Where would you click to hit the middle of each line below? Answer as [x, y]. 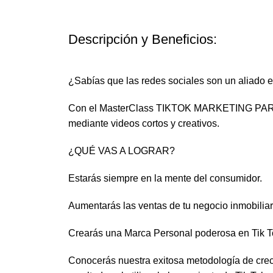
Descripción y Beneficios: [143, 40]
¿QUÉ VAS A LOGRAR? [122, 151]
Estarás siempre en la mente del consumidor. [165, 179]
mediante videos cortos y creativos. [144, 124]
